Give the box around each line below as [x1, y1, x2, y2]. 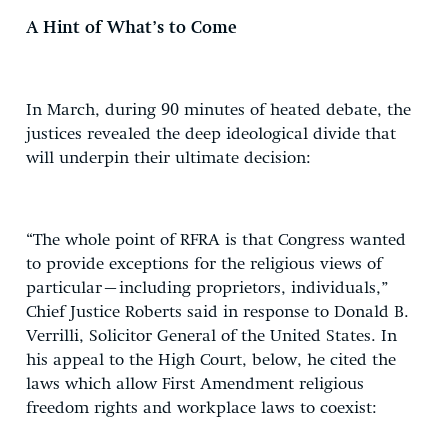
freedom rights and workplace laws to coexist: [26, 399, 377, 417]
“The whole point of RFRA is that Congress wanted [26, 231, 406, 249]
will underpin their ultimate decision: [26, 149, 311, 167]
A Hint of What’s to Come [26, 19, 237, 37]
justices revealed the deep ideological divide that [26, 125, 396, 143]
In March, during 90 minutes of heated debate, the [26, 101, 411, 119]
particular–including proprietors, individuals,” [26, 279, 388, 297]
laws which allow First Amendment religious [26, 375, 364, 393]
